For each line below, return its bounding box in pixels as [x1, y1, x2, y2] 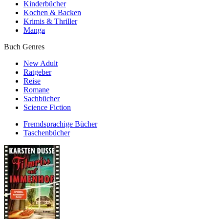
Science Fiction [23, 103, 71, 111]
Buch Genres [4, 43, 44, 51]
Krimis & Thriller [23, 17, 77, 25]
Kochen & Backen [23, 8, 81, 17]
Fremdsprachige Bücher [23, 120, 97, 128]
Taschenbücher [23, 129, 70, 137]
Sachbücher [23, 94, 60, 103]
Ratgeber [23, 68, 51, 76]
